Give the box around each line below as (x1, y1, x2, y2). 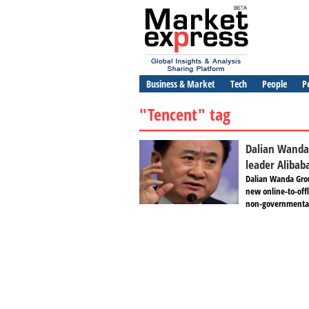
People (262, 77, 287, 90)
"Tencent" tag (139, 103, 230, 126)
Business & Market (146, 77, 215, 90)
